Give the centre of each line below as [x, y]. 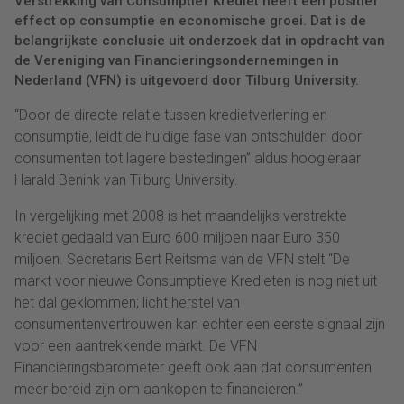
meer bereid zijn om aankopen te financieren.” [159, 389]
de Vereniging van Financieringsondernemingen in [177, 60]
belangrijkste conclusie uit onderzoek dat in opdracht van [200, 40]
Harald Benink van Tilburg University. [126, 179]
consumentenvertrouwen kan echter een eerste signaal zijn [200, 324]
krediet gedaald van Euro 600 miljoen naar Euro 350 [177, 237]
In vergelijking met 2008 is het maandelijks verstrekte [181, 216]
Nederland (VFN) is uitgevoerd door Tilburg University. [187, 80]
